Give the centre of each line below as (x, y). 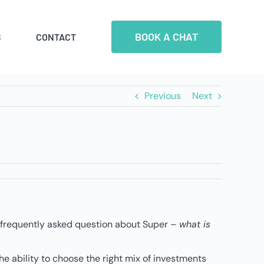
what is (195, 224)
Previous (163, 96)
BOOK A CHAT (166, 37)
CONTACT (56, 37)
